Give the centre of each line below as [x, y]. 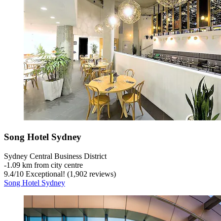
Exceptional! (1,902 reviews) [70, 174]
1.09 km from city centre [45, 165]
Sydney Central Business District [55, 156]
